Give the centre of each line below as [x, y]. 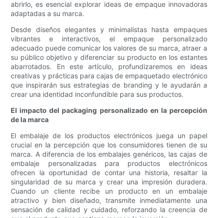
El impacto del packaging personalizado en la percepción [109, 110]
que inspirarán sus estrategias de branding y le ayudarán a [109, 85]
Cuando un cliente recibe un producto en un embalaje [109, 191]
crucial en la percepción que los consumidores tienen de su [109, 145]
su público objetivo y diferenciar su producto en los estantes [109, 57]
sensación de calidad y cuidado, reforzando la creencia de [109, 210]
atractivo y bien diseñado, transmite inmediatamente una [109, 200]
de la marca [30, 120]
